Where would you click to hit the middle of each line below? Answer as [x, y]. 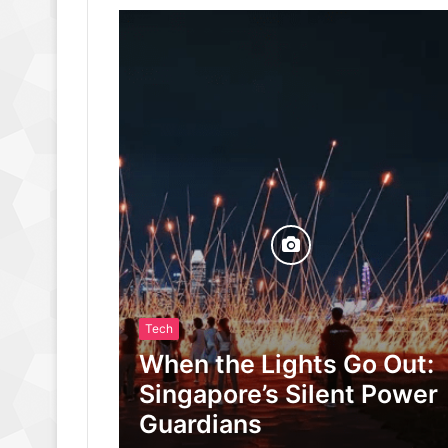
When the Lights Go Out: [286, 364]
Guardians [200, 424]
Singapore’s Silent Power [288, 394]
